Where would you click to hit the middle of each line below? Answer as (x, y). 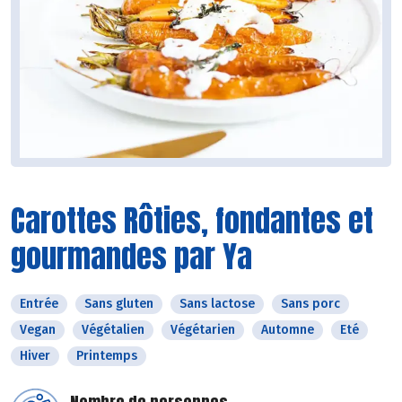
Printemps (107, 356)
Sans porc (310, 304)
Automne (288, 330)
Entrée (39, 304)
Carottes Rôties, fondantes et (192, 221)
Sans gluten (119, 304)
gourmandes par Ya (131, 257)
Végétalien (113, 330)
